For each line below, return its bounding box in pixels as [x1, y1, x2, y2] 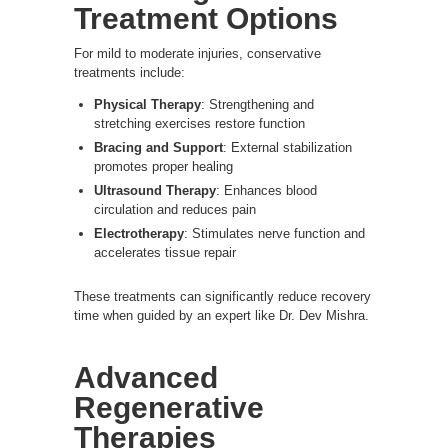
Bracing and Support [94, 139, 223, 155]
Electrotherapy [94, 225, 184, 241]
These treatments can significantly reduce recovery [74, 288, 371, 304]
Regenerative [74, 390, 264, 424]
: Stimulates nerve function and [184, 225, 365, 241]
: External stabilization [223, 139, 352, 155]
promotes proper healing [94, 158, 233, 174]
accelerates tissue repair [94, 244, 236, 260]
